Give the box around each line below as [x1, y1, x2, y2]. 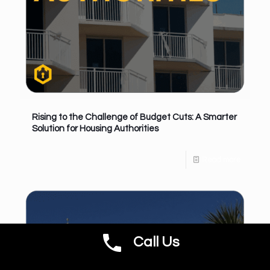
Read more [202, 155, 241, 164]
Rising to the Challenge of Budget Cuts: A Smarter [32, 112, 237, 122]
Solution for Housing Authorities [32, 124, 159, 133]
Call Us [133, 234, 180, 250]
